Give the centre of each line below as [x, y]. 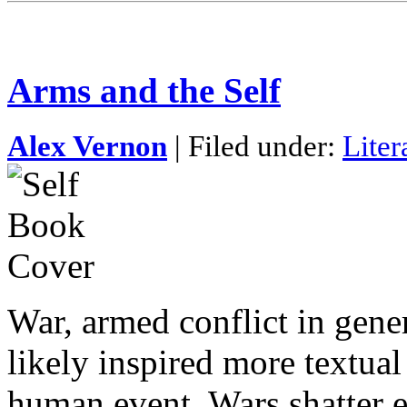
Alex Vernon [87, 147]
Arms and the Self [144, 90]
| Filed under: [255, 147]
